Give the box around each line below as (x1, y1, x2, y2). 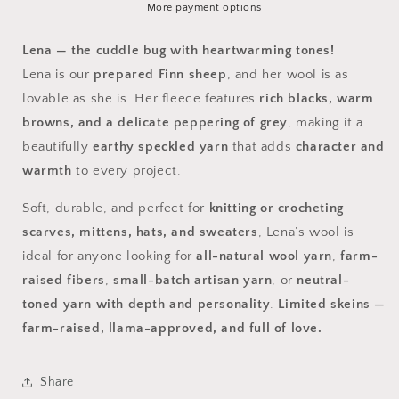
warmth (22, 163, 72, 179)
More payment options (146, 2, 262, 14)
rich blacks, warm (259, 91, 374, 107)
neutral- (297, 273, 350, 289)
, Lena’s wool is (257, 224, 354, 240)
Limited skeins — (278, 297, 387, 313)
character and (295, 139, 385, 155)
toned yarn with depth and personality (22, 297, 271, 313)
